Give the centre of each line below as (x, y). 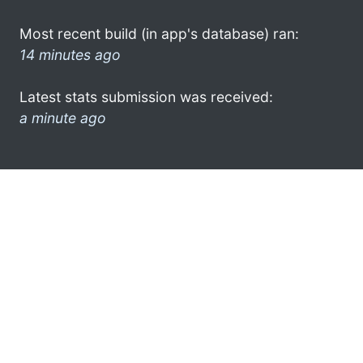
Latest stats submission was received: (146, 96)
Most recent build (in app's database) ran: (159, 33)
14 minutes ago (70, 54)
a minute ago (63, 117)
